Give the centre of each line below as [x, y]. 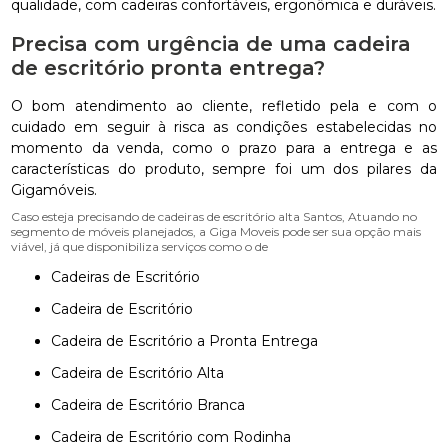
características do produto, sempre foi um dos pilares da [224, 169]
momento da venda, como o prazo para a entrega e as [224, 148]
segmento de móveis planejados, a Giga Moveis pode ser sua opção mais [216, 231]
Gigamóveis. [54, 190]
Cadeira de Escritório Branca [153, 405]
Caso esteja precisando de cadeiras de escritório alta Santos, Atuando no [214, 216]
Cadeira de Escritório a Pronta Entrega [190, 341]
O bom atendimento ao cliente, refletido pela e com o [224, 106]
